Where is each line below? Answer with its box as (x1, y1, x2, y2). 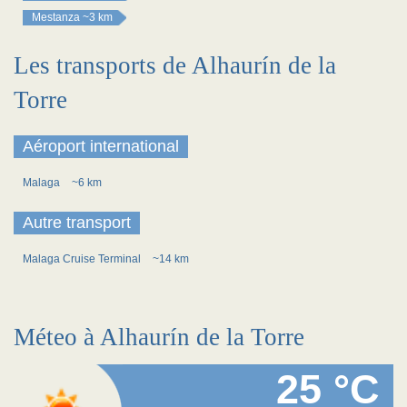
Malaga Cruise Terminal (23, 253, 144, 265)
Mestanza (32, 11, 80, 24)
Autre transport (23, 213, 131, 232)
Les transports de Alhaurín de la (14, 52, 336, 79)
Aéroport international (23, 137, 179, 155)
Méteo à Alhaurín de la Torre (14, 323, 304, 351)
